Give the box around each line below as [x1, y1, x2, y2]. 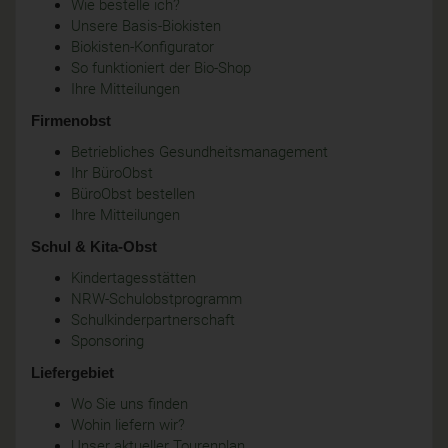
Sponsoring [71, 332, 144, 351]
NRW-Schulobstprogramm [71, 290, 242, 309]
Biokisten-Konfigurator [71, 38, 214, 57]
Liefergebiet [31, 363, 114, 382]
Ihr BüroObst [71, 164, 153, 183]
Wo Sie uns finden [71, 395, 188, 414]
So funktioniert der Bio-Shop [71, 59, 251, 78]
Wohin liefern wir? [71, 416, 185, 435]
